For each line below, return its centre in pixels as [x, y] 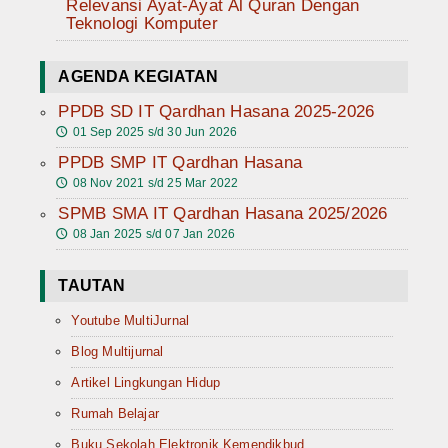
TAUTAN [92, 286]
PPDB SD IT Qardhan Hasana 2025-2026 [216, 112]
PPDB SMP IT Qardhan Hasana [180, 163]
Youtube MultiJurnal [130, 321]
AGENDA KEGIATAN [138, 77]
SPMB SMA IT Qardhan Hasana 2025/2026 [223, 214]
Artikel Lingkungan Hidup [146, 383]
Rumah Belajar [115, 414]
